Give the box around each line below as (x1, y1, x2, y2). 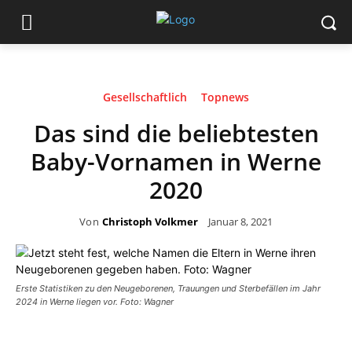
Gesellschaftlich (103, 90, 187, 104)
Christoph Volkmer (102, 214, 199, 229)
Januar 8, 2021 (208, 214, 273, 229)
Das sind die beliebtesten (33, 117, 319, 149)
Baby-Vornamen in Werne (31, 145, 321, 178)
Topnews (201, 90, 249, 104)
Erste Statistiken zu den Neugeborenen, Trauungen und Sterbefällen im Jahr (16, 283, 321, 294)
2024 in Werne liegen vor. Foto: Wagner (16, 296, 174, 307)
